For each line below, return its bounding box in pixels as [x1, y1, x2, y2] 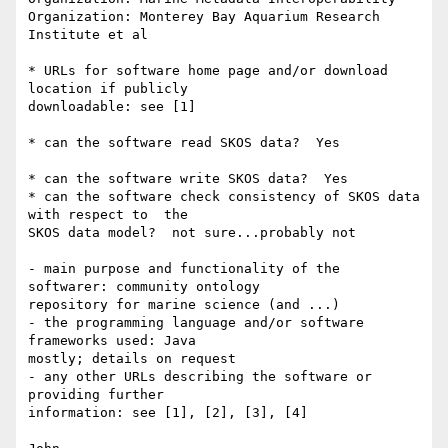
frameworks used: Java [28, 333, 212, 349]
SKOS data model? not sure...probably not [28, 225, 356, 241]
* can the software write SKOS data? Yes [28, 171, 348, 187]
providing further [28, 387, 180, 403]
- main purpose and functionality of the [28, 261, 340, 277]
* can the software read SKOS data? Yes [28, 135, 340, 151]
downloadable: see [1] [28, 99, 196, 115]
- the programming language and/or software [28, 315, 364, 331]
